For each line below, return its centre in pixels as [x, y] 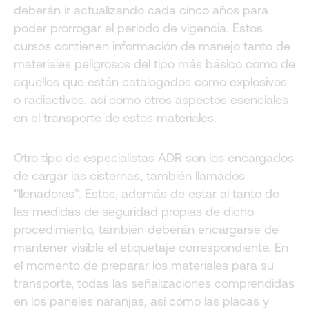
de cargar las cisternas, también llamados [129, 175]
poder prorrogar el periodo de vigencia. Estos [138, 28]
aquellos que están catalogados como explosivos [150, 82]
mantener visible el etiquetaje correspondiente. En [151, 247]
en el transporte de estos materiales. [115, 118]
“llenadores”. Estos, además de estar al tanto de [147, 193]
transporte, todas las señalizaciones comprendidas [154, 283]
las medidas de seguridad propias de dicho [134, 211]
